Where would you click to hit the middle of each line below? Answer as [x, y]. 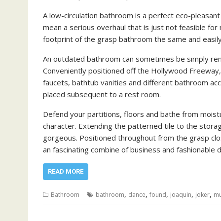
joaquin [181, 195]
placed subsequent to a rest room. [102, 94]
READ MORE [66, 172]
